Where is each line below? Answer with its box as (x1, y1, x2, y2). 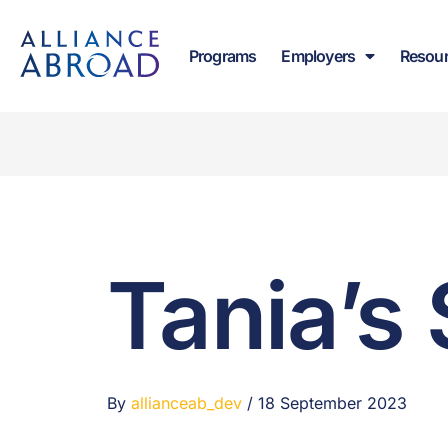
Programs (188, 46, 257, 66)
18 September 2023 (257, 392, 407, 413)
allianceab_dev (130, 392, 247, 413)
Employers (281, 46, 356, 66)
